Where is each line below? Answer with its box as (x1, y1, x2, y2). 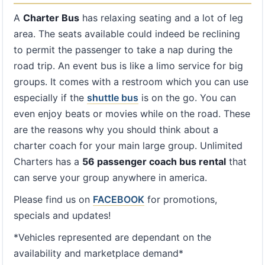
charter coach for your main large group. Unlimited (14, 140, 243, 151)
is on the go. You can (138, 92, 236, 104)
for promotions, (144, 193, 217, 205)
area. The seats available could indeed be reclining (14, 28, 240, 40)
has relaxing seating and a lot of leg (79, 12, 243, 24)
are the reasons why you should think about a (14, 124, 218, 135)
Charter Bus (23, 12, 79, 24)
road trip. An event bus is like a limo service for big (14, 60, 243, 72)
